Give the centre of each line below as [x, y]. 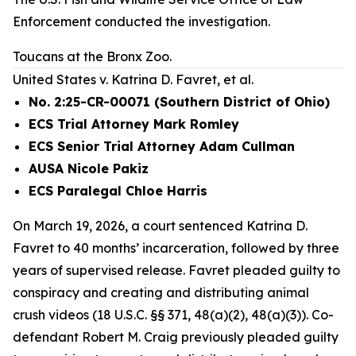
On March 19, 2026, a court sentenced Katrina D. [160, 226]
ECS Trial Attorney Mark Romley [134, 124]
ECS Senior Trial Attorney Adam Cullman [162, 146]
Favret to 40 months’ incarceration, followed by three [176, 248]
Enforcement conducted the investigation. [143, 21]
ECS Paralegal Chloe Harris [118, 191]
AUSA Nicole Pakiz [89, 168]
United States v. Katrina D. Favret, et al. [133, 79]
